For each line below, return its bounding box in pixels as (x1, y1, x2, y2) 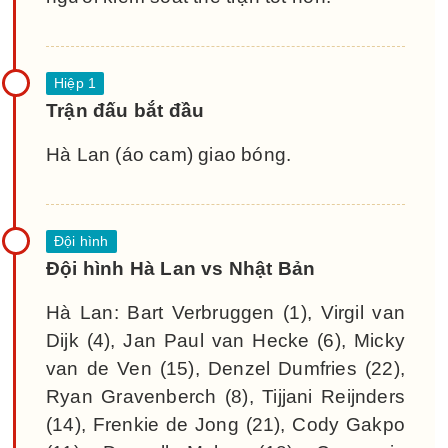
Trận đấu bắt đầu (46, 99, 205, 121)
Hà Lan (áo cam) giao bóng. (46, 143, 292, 165)
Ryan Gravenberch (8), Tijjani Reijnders (46, 385, 405, 407)
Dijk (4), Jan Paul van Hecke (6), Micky (46, 329, 405, 351)
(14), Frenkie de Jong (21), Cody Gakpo (46, 413, 405, 435)
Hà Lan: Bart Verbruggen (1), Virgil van (46, 301, 405, 323)
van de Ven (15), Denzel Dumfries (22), (46, 357, 405, 379)
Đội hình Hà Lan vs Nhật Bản (46, 257, 316, 279)
